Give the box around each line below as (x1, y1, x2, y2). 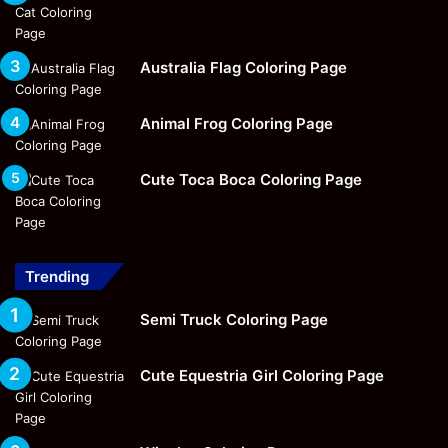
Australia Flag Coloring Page (140, 57, 347, 77)
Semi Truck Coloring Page (140, 309, 328, 329)
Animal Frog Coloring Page (140, 113, 333, 133)
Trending (25, 266, 89, 286)
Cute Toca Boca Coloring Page (140, 169, 362, 189)
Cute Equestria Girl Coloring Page (140, 365, 384, 385)
